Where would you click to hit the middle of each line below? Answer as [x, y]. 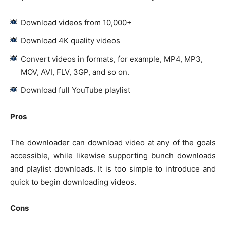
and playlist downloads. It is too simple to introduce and [113, 169]
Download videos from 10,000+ [76, 23]
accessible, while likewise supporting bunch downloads [113, 156]
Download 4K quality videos [70, 41]
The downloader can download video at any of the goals [113, 143]
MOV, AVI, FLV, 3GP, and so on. [75, 72]
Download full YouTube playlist [75, 90]
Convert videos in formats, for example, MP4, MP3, [112, 59]
